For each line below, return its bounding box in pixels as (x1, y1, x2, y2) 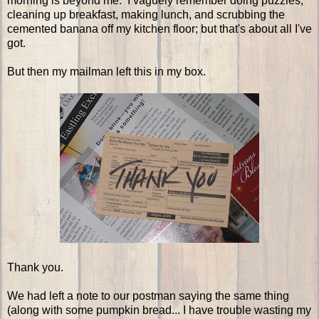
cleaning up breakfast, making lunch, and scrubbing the (7, 9, 285, 21)
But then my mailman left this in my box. (7, 66, 206, 78)
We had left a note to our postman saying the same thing (7, 290, 289, 303)
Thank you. (7, 261, 63, 274)
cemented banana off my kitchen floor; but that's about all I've (7, 23, 312, 36)
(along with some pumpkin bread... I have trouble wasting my (7, 304, 311, 317)
